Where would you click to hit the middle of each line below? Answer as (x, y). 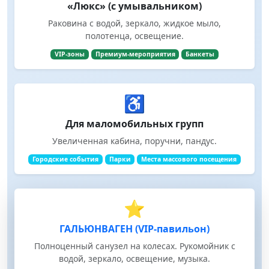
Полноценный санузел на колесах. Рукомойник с (134, 246)
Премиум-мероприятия (135, 54)
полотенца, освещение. (134, 36)
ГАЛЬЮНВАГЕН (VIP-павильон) (134, 229)
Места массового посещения (189, 159)
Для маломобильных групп (134, 124)
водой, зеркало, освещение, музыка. (134, 259)
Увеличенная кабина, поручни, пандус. (134, 141)
